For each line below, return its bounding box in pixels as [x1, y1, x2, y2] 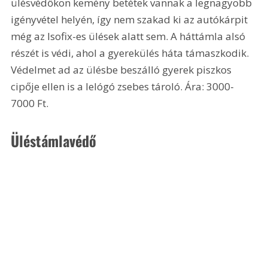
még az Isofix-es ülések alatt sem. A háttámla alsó [11, 29, 248, 44]
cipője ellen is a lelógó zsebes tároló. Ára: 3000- [11, 80, 234, 94]
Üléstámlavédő [11, 129, 97, 151]
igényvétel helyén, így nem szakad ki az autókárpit [11, 13, 251, 27]
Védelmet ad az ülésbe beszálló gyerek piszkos [11, 63, 234, 77]
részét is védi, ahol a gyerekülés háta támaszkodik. [11, 46, 252, 60]
